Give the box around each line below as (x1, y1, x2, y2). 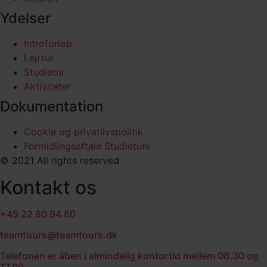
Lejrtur (24, 52, 54, 64)
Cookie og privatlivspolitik (24, 126, 143, 138)
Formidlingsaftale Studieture (24, 140, 151, 153)
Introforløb (24, 38, 72, 50)
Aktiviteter (24, 80, 71, 93)
